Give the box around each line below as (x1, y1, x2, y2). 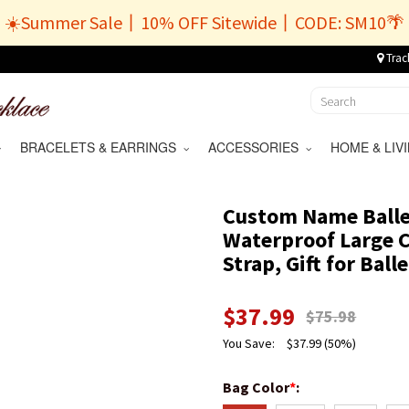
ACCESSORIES (207, 138, 306, 156)
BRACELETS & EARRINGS (19, 138, 184, 156)
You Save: (223, 335, 278, 351)
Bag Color (223, 378, 290, 396)
